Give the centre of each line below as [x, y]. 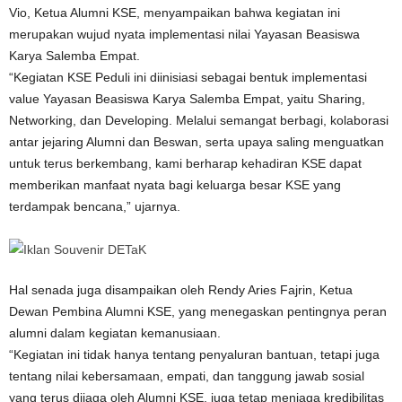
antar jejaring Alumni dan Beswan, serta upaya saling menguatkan [197, 142]
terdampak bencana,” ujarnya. [95, 206]
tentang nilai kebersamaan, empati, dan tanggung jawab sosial [187, 376]
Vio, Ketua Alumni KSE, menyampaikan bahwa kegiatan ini [175, 13]
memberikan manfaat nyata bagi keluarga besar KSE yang [175, 185]
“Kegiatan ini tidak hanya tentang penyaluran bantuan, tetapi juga [194, 354]
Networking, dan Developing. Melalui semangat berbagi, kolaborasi [199, 120]
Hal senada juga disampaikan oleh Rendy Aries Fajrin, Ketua [181, 290]
